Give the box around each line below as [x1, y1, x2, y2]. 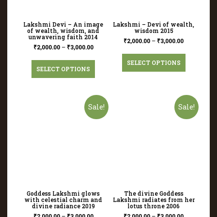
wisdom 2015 [134, 26, 173, 34]
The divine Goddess [124, 189, 184, 197]
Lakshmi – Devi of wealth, [113, 20, 195, 28]
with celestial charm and [24, 195, 103, 203]
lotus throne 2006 [127, 201, 180, 210]
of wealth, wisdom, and [27, 26, 100, 34]
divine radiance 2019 [31, 201, 95, 210]
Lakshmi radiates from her [112, 195, 195, 203]
